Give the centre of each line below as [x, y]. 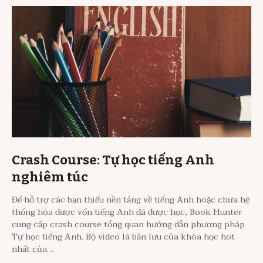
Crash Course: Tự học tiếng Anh [113, 160]
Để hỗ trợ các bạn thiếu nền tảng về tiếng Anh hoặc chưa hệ [131, 200]
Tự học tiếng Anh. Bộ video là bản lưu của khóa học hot [123, 237]
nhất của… [33, 249]
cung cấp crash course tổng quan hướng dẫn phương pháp [128, 224]
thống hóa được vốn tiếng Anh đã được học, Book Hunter [127, 212]
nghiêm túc [50, 177]
